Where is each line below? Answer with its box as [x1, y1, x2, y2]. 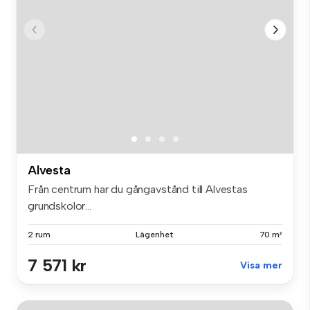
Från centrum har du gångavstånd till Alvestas [28, 182, 248, 196]
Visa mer [240, 259, 282, 271]
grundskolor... [28, 199, 91, 212]
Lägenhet [136, 229, 174, 239]
